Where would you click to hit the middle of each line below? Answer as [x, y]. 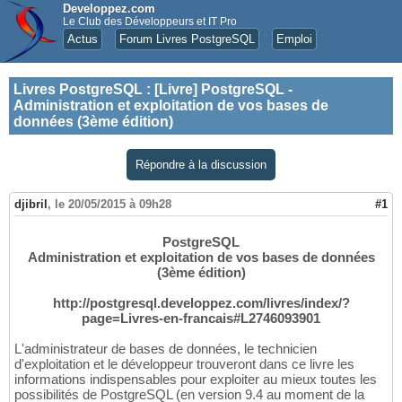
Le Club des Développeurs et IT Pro [150, 22]
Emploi [294, 39]
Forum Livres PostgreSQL [187, 39]
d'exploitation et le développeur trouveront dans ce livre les [184, 364]
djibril [31, 205]
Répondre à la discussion [201, 165]
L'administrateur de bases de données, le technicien [166, 349]
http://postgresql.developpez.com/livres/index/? [201, 303]
